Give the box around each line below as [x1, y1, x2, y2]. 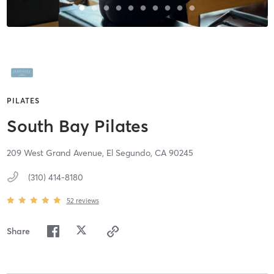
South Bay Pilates [6, 116, 149, 137]
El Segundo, [106, 147, 155, 159]
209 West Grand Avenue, [6, 147, 106, 159]
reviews [75, 196, 99, 205]
